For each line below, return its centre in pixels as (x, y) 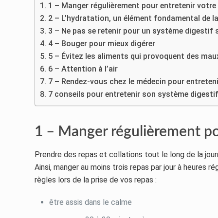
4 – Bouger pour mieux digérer (101, 43)
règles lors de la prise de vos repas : (96, 180)
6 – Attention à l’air (83, 69)
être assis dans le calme (91, 202)
